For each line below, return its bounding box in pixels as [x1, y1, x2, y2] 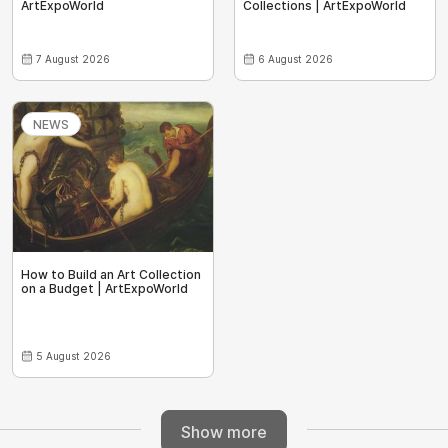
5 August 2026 [36, 350, 111, 363]
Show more [181, 421, 267, 442]
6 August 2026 [258, 53, 333, 66]
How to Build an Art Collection [21, 267, 201, 283]
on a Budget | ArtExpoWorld [21, 281, 188, 297]
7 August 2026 [36, 53, 110, 66]
